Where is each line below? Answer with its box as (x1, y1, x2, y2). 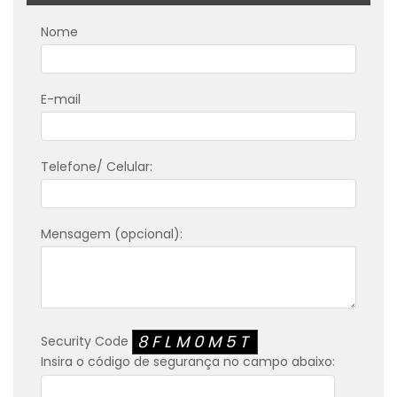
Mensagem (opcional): (41, 224, 183, 243)
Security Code (41, 331, 132, 350)
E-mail (41, 90, 81, 108)
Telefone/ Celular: (41, 157, 152, 175)
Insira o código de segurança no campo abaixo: (41, 352, 335, 370)
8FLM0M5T (137, 330, 253, 353)
